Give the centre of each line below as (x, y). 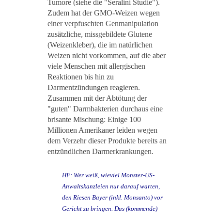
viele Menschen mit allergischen (96, 66)
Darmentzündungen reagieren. (94, 88)
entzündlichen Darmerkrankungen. (101, 152)
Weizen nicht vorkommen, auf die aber (107, 56)
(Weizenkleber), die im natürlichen (100, 45)
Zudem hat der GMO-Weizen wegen (104, 13)
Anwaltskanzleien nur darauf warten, (111, 186)
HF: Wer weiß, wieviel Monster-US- (108, 175)
